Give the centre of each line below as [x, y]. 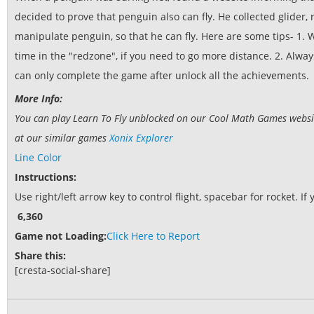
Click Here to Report [153, 236]
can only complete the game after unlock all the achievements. [162, 76]
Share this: [40, 256]
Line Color [38, 158]
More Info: [39, 99]
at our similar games [62, 138]
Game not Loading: [61, 236]
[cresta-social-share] [63, 271]
